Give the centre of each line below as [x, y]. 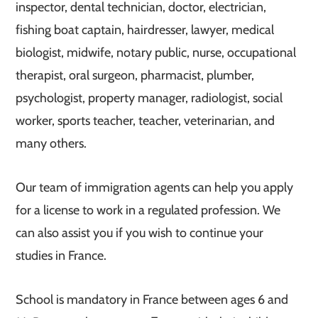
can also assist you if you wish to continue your [140, 233]
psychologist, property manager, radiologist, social [149, 98]
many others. [51, 143]
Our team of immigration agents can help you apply [155, 187]
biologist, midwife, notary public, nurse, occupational [156, 53]
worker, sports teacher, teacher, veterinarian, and [146, 121]
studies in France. [61, 256]
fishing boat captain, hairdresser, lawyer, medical [145, 30]
